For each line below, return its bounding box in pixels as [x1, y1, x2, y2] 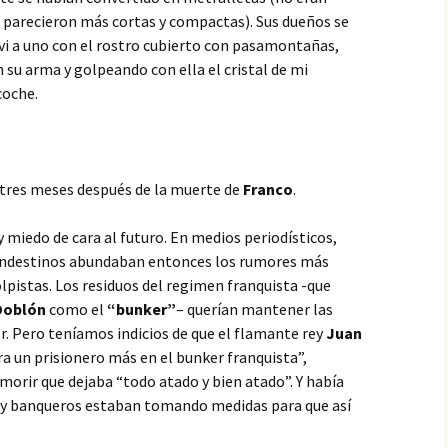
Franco [243, 179, 293, 199]
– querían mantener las [176, 299, 333, 319]
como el [46, 299, 107, 319]
